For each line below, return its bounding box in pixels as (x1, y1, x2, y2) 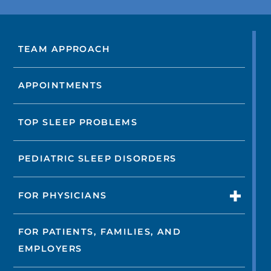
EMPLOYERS (18, 243, 82, 255)
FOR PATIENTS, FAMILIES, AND (18, 226, 181, 238)
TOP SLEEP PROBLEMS (18, 116, 138, 128)
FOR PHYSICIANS (18, 189, 107, 201)
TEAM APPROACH (18, 43, 111, 54)
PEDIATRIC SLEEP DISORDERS (18, 153, 177, 165)
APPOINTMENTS (18, 80, 103, 91)
